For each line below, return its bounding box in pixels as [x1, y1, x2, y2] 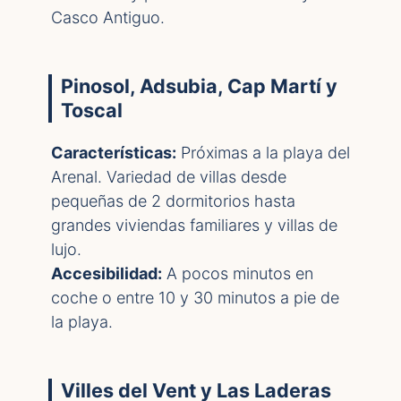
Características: [51, 143, 176, 162]
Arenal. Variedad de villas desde [51, 167, 286, 186]
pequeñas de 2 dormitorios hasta [51, 192, 295, 210]
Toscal [61, 98, 123, 122]
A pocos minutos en [162, 264, 313, 283]
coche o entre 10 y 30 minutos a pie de [51, 288, 339, 307]
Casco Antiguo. [51, 8, 165, 27]
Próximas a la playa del [176, 143, 350, 162]
